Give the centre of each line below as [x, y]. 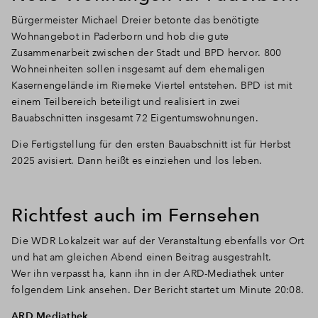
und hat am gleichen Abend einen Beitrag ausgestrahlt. [143, 257]
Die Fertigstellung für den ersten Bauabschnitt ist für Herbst [151, 144]
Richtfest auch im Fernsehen [136, 214]
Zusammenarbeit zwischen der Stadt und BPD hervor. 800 [147, 52]
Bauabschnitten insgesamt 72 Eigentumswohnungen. [136, 117]
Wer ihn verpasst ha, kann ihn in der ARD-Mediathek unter [148, 273]
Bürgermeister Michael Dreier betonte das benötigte [136, 20]
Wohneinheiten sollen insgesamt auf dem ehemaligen [138, 68]
